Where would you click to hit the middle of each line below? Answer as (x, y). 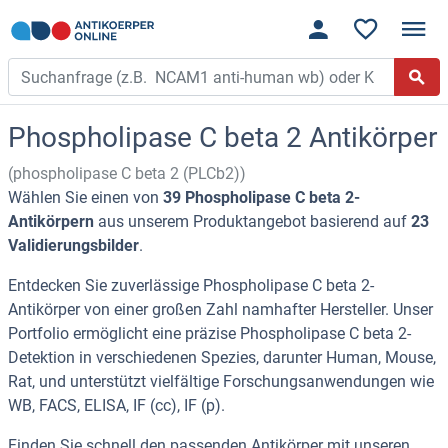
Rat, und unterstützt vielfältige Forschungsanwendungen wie (221, 382)
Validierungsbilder (73, 246)
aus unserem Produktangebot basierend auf (252, 222)
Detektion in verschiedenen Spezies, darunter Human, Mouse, (222, 358)
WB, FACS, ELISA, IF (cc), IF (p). (116, 406)
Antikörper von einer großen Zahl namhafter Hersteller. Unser (220, 310)
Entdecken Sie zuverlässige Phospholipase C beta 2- (191, 286)
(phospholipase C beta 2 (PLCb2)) (127, 174)
